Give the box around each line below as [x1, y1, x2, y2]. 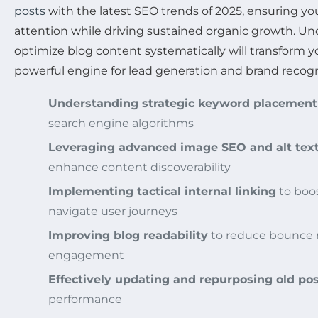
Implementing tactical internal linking [48, 185, 276, 199]
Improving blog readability [48, 229, 208, 243]
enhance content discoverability [48, 160, 231, 175]
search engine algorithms [48, 116, 194, 131]
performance [48, 292, 122, 307]
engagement [48, 248, 124, 263]
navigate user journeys [48, 204, 177, 219]
